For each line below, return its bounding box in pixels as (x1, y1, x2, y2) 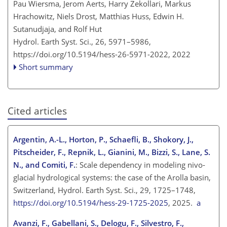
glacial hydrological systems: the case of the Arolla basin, (13, 172, 211, 183)
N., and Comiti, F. (13, 160, 75, 170)
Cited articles (8, 104, 67, 117)
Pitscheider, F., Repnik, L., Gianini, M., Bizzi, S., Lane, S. (13, 147, 210, 158)
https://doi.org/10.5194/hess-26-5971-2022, (13, 49, 170, 59)
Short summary (19, 62, 73, 72)
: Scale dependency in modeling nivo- (75, 160, 205, 170)
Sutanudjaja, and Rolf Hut (13, 24, 102, 34)
